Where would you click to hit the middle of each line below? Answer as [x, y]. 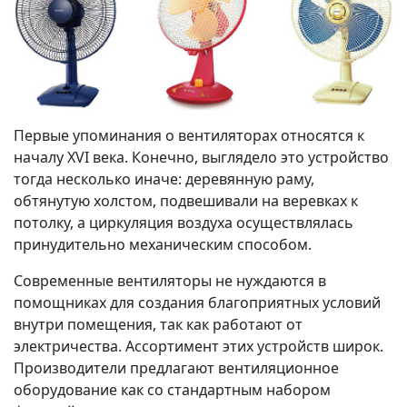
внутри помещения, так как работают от [158, 324]
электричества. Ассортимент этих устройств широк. [199, 346]
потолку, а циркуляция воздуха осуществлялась [184, 222]
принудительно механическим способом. [163, 244]
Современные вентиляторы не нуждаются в [170, 280]
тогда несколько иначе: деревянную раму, [164, 179]
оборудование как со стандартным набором [172, 389]
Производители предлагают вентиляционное [176, 367]
